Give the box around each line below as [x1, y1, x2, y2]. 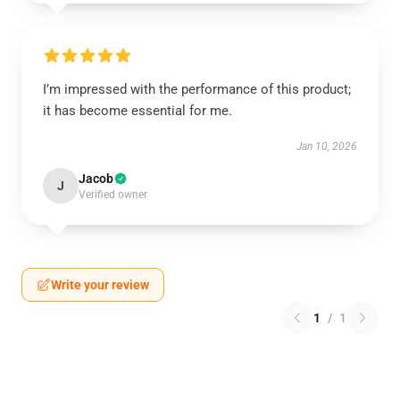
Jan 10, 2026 [296, 140, 357, 153]
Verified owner [79, 188, 147, 201]
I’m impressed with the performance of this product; [43, 81, 351, 97]
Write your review [51, 278, 149, 292]
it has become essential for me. [43, 103, 232, 119]
